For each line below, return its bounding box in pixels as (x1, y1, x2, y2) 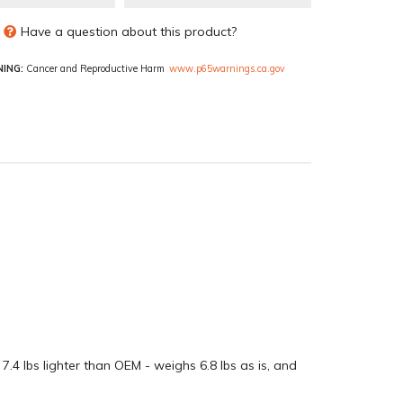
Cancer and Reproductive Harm (23, 61, 165, 75)
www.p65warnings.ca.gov (169, 61, 285, 75)
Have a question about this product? (20, 23, 237, 40)
